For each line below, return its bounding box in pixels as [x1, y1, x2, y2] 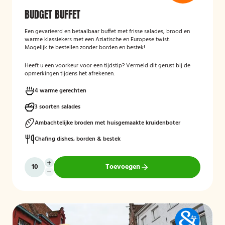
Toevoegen [105, 161, 140, 173]
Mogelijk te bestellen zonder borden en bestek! [25, 43, 145, 53]
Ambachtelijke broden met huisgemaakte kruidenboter [35, 118, 180, 128]
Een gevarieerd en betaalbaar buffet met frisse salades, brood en [25, 27, 190, 37]
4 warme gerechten [35, 86, 86, 96]
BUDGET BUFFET [25, 7, 80, 22]
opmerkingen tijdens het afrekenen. [25, 69, 115, 79]
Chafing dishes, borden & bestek [35, 134, 121, 144]
